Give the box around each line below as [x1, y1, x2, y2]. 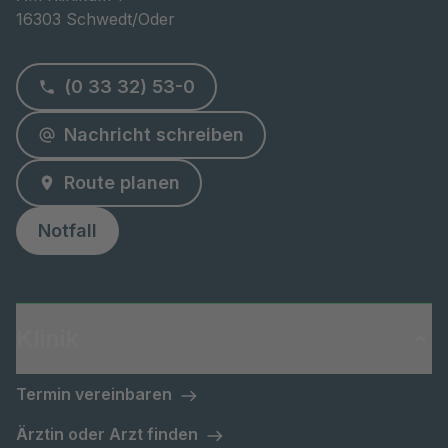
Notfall [38, 220, 97, 242]
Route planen [64, 172, 180, 194]
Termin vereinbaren [16, 384, 172, 405]
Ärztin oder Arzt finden [16, 424, 198, 445]
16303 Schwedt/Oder [16, 9, 175, 30]
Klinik [16, 324, 79, 354]
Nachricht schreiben [64, 124, 244, 146]
